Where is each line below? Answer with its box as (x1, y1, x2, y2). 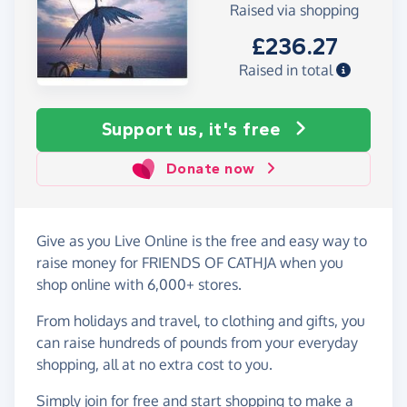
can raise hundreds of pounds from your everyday (36, 333, 358, 352)
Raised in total (238, 61, 336, 80)
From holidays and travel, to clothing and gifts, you (36, 311, 365, 330)
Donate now (165, 159, 255, 177)
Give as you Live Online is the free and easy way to (36, 231, 367, 250)
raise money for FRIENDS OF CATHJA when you (36, 253, 343, 272)
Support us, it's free (101, 118, 280, 140)
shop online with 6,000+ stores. (36, 274, 242, 293)
